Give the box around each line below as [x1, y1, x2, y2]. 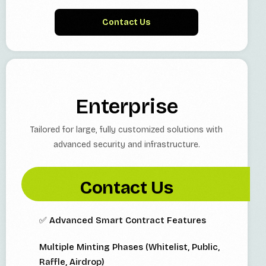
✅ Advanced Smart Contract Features [39, 215, 206, 226]
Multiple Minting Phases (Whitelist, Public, [39, 242, 220, 253]
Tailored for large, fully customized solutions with [30, 125, 223, 135]
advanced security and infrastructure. [53, 140, 200, 150]
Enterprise [75, 94, 178, 119]
